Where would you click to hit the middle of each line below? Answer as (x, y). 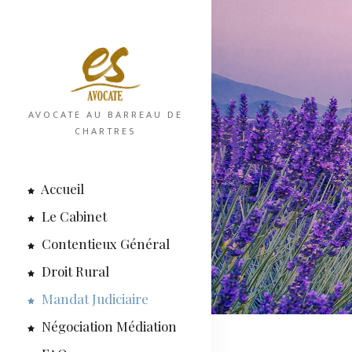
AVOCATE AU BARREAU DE (105, 115)
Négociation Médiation (108, 326)
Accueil (61, 189)
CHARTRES (106, 132)
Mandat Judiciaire (93, 299)
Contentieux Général (104, 244)
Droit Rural (74, 271)
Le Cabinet (73, 216)
